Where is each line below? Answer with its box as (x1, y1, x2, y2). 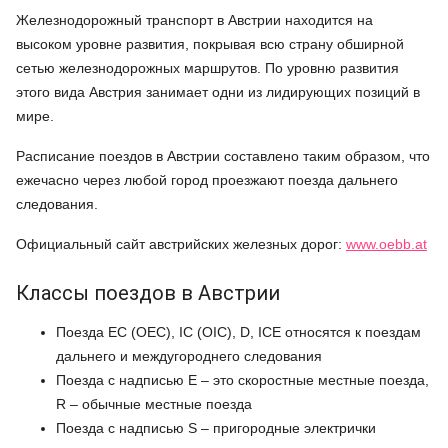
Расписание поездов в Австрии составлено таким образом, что (16, 148, 430, 164)
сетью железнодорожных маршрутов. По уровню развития (16, 60, 399, 76)
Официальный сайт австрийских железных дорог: (16, 236, 346, 252)
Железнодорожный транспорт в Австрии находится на (16, 12, 373, 28)
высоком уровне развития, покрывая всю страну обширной (16, 36, 404, 52)
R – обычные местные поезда (56, 396, 252, 412)
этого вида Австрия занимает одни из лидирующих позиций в (16, 84, 420, 100)
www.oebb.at (346, 236, 427, 252)
